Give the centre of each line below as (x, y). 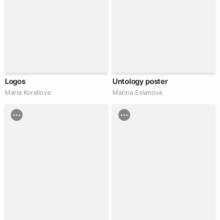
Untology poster (140, 82)
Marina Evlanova (137, 93)
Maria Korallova (28, 93)
